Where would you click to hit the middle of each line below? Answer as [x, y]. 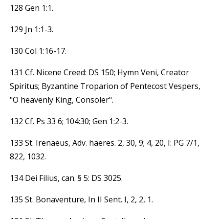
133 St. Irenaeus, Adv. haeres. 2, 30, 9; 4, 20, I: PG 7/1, [105, 142]
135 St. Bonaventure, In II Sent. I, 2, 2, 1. [81, 199]
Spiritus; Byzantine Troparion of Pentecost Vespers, [105, 86]
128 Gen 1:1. [32, 8]
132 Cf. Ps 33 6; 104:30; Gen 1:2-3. [69, 121]
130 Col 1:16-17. [38, 51]
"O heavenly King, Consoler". [62, 99]
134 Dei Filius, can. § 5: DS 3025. [66, 178]
